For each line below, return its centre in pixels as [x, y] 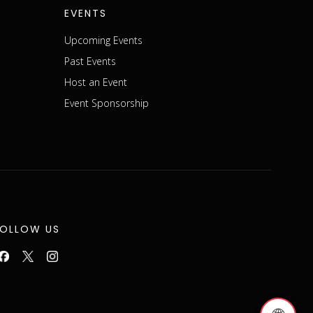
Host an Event [96, 82]
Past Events [90, 61]
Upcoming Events [103, 40]
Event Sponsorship [107, 103]
